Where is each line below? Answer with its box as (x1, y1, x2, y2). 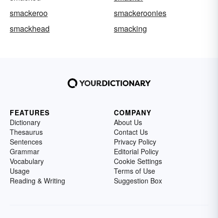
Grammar (10, 146, 39, 156)
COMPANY (114, 107, 151, 117)
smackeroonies (114, 7, 166, 18)
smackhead (10, 22, 50, 34)
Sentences (10, 136, 42, 146)
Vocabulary (10, 156, 44, 166)
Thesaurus (10, 127, 43, 137)
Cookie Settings (114, 156, 162, 166)
